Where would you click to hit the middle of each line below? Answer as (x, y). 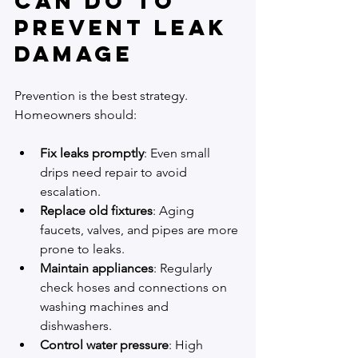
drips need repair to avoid (115, 173)
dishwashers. (76, 326)
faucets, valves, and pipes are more (141, 230)
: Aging (175, 211)
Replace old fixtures (96, 211)
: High (187, 345)
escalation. (70, 192)
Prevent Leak (126, 28)
